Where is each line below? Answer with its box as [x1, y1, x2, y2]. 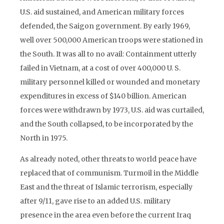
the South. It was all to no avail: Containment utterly [20, 49, 196, 58]
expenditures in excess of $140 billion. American [20, 91, 186, 100]
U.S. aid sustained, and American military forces [20, 7, 184, 16]
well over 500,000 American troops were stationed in [20, 35, 203, 44]
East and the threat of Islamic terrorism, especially [20, 182, 192, 191]
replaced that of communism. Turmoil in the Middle [20, 168, 198, 177]
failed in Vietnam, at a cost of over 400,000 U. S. [20, 63, 180, 72]
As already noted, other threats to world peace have [20, 154, 196, 163]
